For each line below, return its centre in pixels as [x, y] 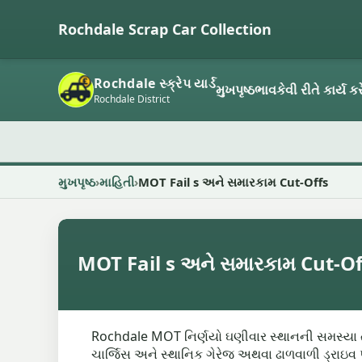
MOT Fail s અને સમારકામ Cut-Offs [233, 182]
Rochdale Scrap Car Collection [165, 29]
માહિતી [117, 182]
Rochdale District [132, 99]
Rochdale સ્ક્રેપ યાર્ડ [155, 83]
